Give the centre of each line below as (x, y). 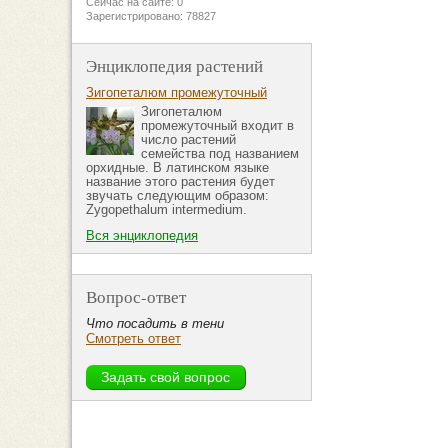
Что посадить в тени (155, 324)
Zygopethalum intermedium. (166, 210)
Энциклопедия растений (174, 66)
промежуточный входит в (217, 126)
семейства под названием (220, 154)
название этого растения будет (180, 182)
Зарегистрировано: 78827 (151, 16)
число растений (188, 140)
